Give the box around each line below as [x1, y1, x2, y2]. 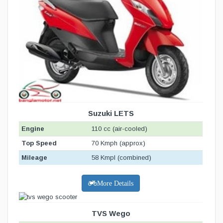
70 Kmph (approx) [92, 139, 145, 147]
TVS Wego [91, 209, 130, 218]
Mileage [21, 154, 47, 162]
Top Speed [21, 139, 57, 147]
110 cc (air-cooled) [92, 125, 147, 133]
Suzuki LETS [88, 109, 134, 118]
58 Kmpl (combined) [92, 154, 151, 162]
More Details [97, 180, 133, 187]
